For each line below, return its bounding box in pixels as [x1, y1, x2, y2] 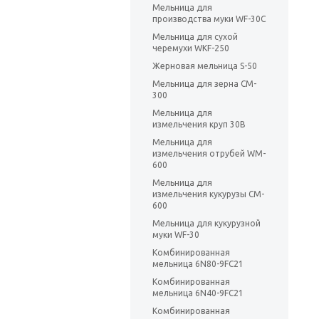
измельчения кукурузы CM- [152, 189, 264, 199]
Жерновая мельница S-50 [152, 61, 257, 71]
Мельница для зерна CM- [152, 79, 256, 89]
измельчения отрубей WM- [152, 149, 266, 159]
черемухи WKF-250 [152, 43, 229, 53]
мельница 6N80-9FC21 [152, 259, 244, 269]
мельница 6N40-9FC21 [152, 288, 244, 298]
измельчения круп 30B [152, 120, 246, 130]
